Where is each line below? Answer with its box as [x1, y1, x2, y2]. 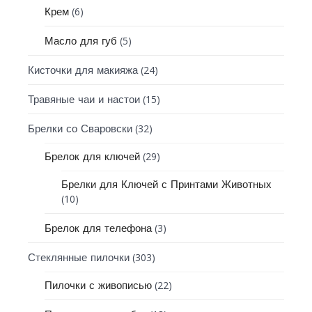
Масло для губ [45, 34, 118, 47]
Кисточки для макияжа [28, 63, 139, 77]
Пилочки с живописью [45, 279, 153, 292]
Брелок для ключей [45, 150, 141, 163]
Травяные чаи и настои [28, 93, 141, 106]
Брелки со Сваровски [28, 122, 133, 135]
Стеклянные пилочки [28, 251, 130, 264]
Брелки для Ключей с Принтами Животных [61, 178, 272, 191]
